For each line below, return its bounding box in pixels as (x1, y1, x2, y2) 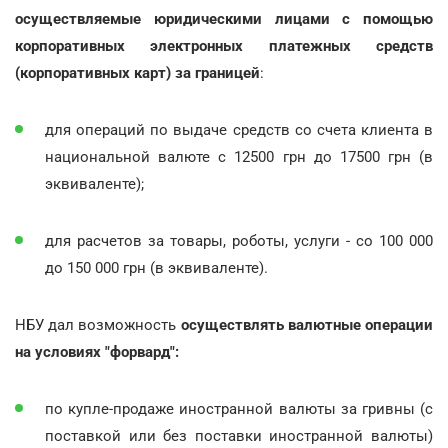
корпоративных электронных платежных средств (15, 36, 433, 55)
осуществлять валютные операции (180, 315, 434, 334)
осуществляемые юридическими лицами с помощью (15, 9, 433, 28)
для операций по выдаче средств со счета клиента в (45, 120, 433, 139)
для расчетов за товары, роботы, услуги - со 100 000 (45, 231, 433, 250)
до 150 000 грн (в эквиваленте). (45, 258, 268, 277)
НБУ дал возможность (15, 315, 181, 334)
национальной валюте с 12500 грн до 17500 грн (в (45, 147, 433, 166)
